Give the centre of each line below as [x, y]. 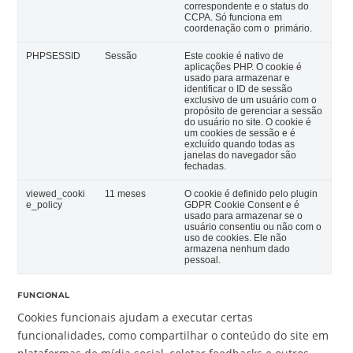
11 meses [126, 193]
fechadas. [206, 166]
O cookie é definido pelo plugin [251, 193]
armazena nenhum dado [238, 249]
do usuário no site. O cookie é [248, 122]
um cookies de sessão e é [240, 133]
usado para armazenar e [238, 78]
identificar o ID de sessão [239, 89]
